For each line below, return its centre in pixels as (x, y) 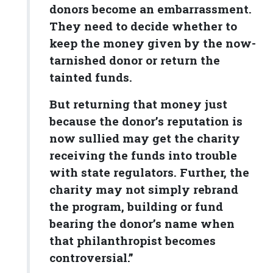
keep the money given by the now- (153, 43)
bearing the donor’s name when (142, 224)
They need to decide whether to (143, 26)
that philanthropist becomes (133, 241)
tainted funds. (91, 77)
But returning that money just (138, 104)
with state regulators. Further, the (149, 172)
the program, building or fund (136, 207)
